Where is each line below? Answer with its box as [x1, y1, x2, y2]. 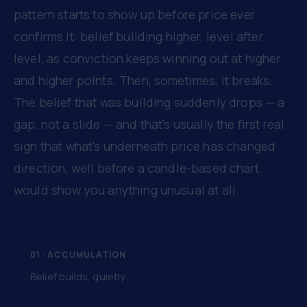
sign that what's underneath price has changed [14, 138, 276, 154]
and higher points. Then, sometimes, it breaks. [14, 72, 273, 88]
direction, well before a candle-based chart [14, 160, 259, 176]
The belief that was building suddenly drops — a [14, 94, 285, 110]
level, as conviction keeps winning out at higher [14, 50, 281, 66]
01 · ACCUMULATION [30, 249, 126, 260]
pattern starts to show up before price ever [14, 6, 255, 23]
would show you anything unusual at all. [14, 182, 240, 198]
